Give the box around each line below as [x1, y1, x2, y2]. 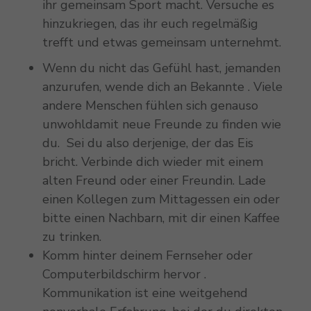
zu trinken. [42, 228, 101, 245]
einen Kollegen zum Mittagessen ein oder [42, 190, 280, 208]
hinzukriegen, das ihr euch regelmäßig [42, 15, 258, 32]
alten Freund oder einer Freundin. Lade [42, 171, 266, 189]
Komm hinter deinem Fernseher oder [42, 246, 253, 264]
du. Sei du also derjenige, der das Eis [42, 134, 253, 151]
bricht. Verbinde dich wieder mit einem [42, 153, 263, 170]
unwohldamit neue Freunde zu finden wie [42, 115, 281, 133]
